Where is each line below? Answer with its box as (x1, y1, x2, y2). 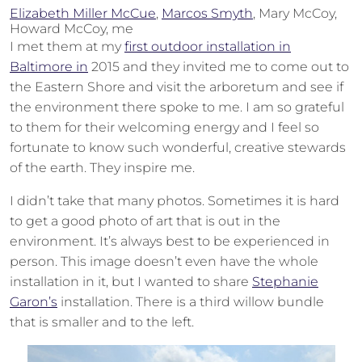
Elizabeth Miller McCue (10, 6, 156, 21)
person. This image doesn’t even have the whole (10, 254, 318, 269)
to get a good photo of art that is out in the (10, 213, 280, 229)
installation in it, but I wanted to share (10, 274, 252, 289)
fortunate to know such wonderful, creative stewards (10, 140, 346, 155)
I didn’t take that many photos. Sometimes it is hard (10, 193, 339, 208)
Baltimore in (10, 59, 88, 74)
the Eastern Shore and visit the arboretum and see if (10, 79, 343, 95)
